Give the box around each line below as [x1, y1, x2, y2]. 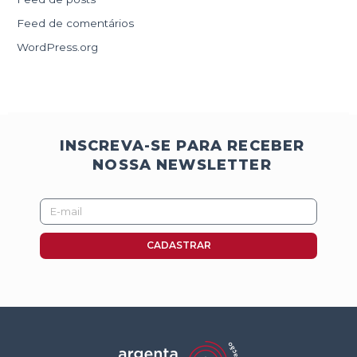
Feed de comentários [17, 17, 135, 29]
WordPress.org [17, 41, 99, 54]
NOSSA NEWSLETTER [92, 155, 272, 174]
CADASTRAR [146, 239, 211, 252]
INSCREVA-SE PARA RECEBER [59, 136, 305, 155]
